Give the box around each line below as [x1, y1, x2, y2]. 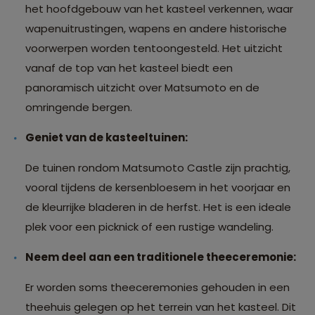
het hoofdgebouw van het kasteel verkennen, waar [25, 1, 293, 17]
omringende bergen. [25, 100, 132, 115]
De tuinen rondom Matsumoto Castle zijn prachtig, [25, 160, 290, 176]
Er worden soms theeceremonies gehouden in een [25, 280, 290, 295]
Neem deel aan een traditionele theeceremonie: [25, 250, 296, 265]
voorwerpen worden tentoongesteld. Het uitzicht [25, 41, 283, 56]
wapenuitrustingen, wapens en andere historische [25, 21, 287, 37]
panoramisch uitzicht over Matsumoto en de [25, 80, 259, 96]
